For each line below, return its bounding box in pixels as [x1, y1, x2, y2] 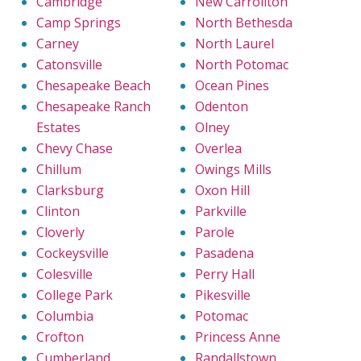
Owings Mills [195, 160, 272, 179]
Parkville [195, 202, 247, 221]
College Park [36, 286, 113, 305]
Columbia [36, 307, 93, 326]
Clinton [36, 202, 80, 221]
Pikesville [195, 286, 251, 305]
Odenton [195, 98, 248, 116]
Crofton [36, 328, 84, 346]
